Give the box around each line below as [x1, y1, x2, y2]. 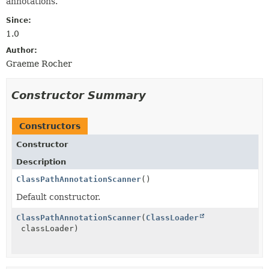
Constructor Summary [11, 88, 146, 101]
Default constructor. [16, 192, 100, 202]
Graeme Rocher [6, 58, 72, 68]
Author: [6, 46, 37, 55]
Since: [6, 16, 31, 25]
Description [16, 157, 66, 166]
